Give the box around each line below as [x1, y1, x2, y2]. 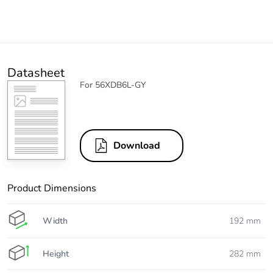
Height [43, 247, 69, 260]
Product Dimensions [7, 182, 96, 196]
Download [113, 139, 160, 153]
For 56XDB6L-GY [80, 79, 146, 91]
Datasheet [7, 65, 65, 82]
